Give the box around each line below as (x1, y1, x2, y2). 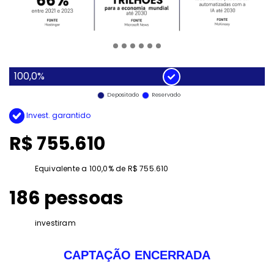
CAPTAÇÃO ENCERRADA (64, 248, 210, 262)
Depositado (106, 91, 139, 99)
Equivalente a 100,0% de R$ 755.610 (34, 163, 169, 174)
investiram (34, 218, 76, 229)
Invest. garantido (24, 110, 91, 121)
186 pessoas (9, 185, 124, 212)
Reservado (151, 91, 180, 99)
